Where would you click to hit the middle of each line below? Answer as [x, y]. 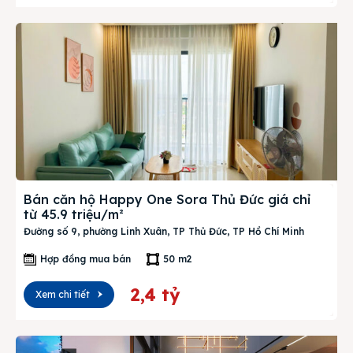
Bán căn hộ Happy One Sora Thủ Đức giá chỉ [167, 199]
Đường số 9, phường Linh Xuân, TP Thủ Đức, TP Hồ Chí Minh [164, 231]
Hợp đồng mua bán [85, 259]
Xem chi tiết [63, 294]
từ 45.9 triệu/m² [74, 214]
